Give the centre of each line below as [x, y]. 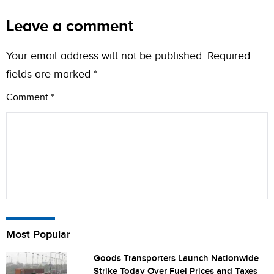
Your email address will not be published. [105, 56]
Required [229, 56]
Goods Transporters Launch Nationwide [176, 259]
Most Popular [38, 235]
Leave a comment [70, 26]
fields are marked [50, 74]
